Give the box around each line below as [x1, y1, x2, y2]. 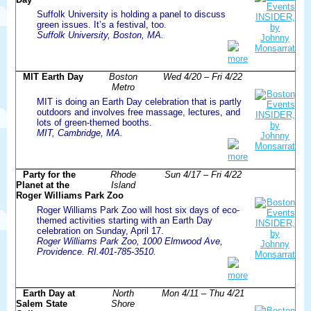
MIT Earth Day [23, 71, 83, 82]
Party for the [23, 169, 76, 180]
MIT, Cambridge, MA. [37, 127, 123, 138]
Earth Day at [23, 287, 75, 299]
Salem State [16, 298, 67, 309]
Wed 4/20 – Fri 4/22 [163, 71, 242, 82]
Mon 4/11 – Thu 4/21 [161, 287, 244, 299]
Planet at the [16, 179, 69, 190]
